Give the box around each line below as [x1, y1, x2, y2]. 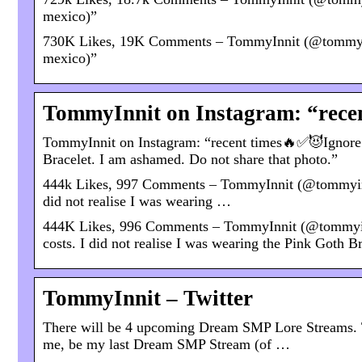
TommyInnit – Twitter [43, 286, 253, 311]
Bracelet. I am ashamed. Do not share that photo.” [43, 151, 338, 168]
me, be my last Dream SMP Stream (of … [43, 336, 290, 353]
